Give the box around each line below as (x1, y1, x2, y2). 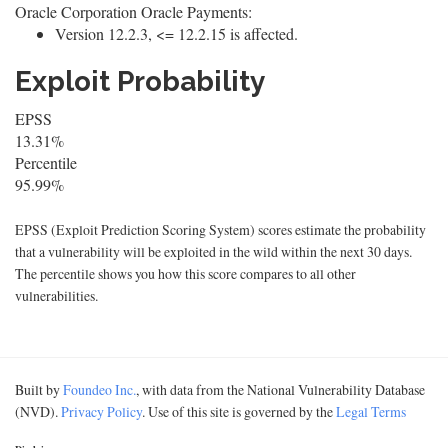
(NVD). (15, 402, 61, 421)
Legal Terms (336, 402, 406, 421)
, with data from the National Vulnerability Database (136, 380, 425, 399)
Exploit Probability (15, 65, 265, 98)
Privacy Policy (61, 402, 142, 421)
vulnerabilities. (15, 286, 98, 305)
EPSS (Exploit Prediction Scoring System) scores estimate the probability (15, 220, 426, 239)
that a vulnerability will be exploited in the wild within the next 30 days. (15, 242, 412, 261)
